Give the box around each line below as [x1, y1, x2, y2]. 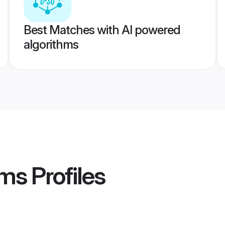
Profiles [27, 161, 105, 191]
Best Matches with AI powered [23, 23, 180, 37]
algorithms [23, 37, 78, 52]
